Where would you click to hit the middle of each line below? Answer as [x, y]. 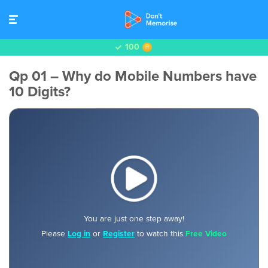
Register [119, 233]
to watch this [160, 233]
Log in [79, 233]
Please [54, 233]
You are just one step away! [134, 218]
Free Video [206, 233]
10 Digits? [40, 92]
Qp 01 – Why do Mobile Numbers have [133, 76]
